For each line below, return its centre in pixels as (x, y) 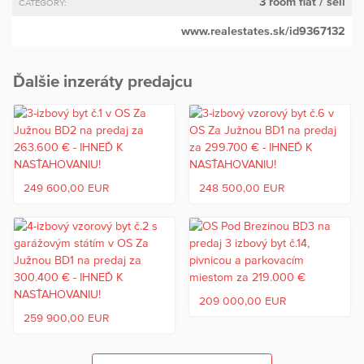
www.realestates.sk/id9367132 (263, 31)
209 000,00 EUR (243, 301)
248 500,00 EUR (242, 188)
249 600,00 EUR (66, 188)
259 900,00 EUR (66, 318)
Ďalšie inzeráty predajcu (103, 81)
